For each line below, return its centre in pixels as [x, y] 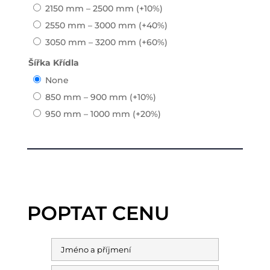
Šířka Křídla [53, 62]
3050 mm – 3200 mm [92, 42]
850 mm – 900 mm [87, 97]
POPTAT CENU [98, 213]
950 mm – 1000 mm [89, 114]
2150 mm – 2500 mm [90, 8]
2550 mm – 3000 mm [92, 25]
